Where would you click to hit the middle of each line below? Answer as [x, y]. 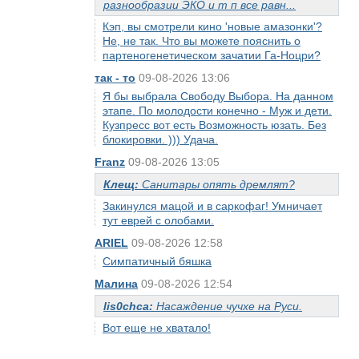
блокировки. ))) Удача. [160, 139]
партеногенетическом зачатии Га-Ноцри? [212, 55]
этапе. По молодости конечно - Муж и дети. [217, 111]
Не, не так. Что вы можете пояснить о [202, 41]
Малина [116, 284]
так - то [115, 78]
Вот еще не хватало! [157, 328]
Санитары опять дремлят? [218, 184]
